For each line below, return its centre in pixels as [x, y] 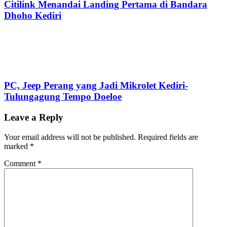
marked [17, 146]
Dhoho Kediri [33, 15]
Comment [21, 163]
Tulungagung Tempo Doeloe [63, 97]
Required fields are [168, 137]
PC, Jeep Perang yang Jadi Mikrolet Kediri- [96, 86]
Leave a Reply [34, 117]
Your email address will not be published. [70, 137]
